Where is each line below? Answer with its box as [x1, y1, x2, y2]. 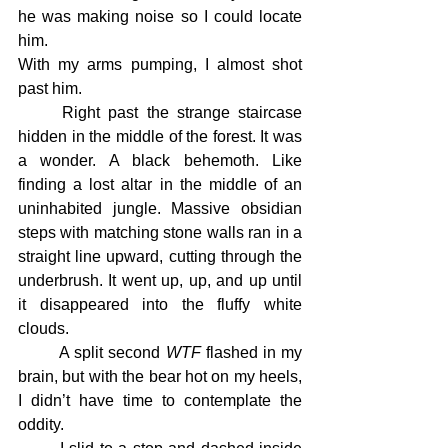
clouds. [18, 320, 69, 337]
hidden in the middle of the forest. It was [18, 128, 302, 145]
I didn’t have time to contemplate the [18, 392, 302, 409]
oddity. [18, 416, 64, 433]
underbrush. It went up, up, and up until [18, 272, 302, 289]
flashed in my [200, 344, 303, 361]
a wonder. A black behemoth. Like [18, 152, 302, 169]
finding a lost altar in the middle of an [18, 176, 302, 193]
